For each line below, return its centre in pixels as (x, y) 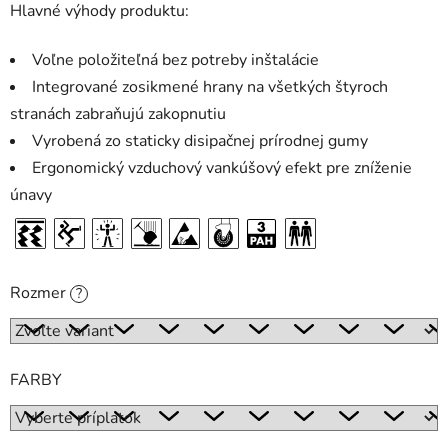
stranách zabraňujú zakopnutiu (118, 114)
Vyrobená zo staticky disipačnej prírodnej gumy (200, 141)
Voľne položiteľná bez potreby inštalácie (175, 60)
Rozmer (40, 293)
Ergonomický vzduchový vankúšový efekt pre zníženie (222, 168)
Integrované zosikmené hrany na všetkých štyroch (210, 87)
